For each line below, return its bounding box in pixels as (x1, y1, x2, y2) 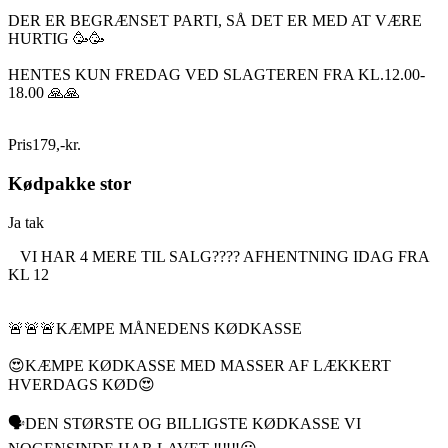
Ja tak (8, 213, 44, 231)
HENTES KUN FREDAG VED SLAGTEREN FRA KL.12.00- (8, 66, 425, 84)
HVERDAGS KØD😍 (8, 375, 155, 393)
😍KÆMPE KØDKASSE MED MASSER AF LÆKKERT (8, 356, 391, 374)
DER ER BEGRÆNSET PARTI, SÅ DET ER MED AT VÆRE (8, 12, 422, 30)
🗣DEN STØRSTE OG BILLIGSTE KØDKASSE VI (8, 414, 361, 432)
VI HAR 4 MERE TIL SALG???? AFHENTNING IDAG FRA (8, 247, 429, 265)
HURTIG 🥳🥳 (8, 30, 105, 48)
